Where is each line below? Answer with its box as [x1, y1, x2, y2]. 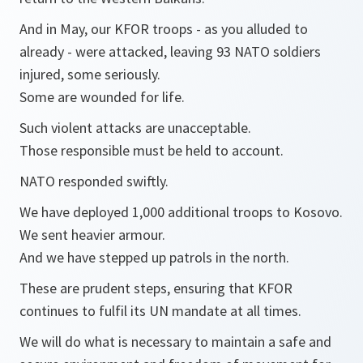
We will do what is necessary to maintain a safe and [19, 332, 331, 351]
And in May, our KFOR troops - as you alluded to [19, 19, 308, 38]
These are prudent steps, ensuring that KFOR [19, 279, 293, 297]
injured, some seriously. [19, 65, 160, 83]
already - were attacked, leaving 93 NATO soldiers [19, 42, 321, 61]
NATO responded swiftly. [19, 172, 169, 190]
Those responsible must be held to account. [19, 141, 284, 160]
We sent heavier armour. [19, 225, 165, 244]
